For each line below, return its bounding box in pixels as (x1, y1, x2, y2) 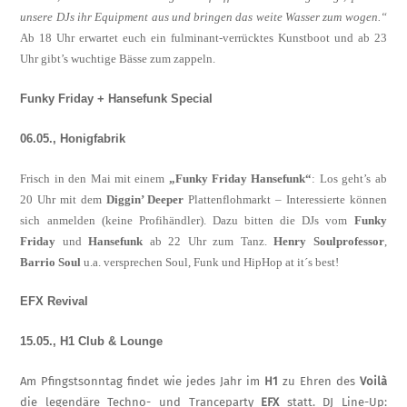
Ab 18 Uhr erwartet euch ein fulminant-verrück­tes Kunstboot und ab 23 (20, 31, 387, 45)
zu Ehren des (277, 373, 360, 388)
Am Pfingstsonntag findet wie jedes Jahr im (20, 373, 264, 388)
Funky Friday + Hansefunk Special (20, 91, 213, 105)
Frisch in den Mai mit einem (20, 171, 169, 185)
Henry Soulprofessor (273, 233, 384, 248)
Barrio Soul (20, 254, 84, 269)
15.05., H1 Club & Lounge (20, 334, 164, 349)
